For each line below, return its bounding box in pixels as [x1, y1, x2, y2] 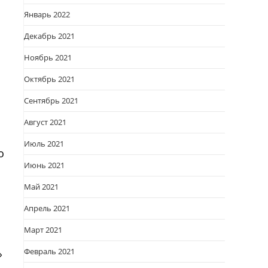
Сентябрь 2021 [24, 95, 78, 106]
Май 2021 [24, 181, 59, 192]
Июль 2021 [24, 138, 64, 149]
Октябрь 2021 [24, 74, 75, 84]
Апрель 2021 [24, 203, 70, 214]
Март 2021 [24, 224, 62, 235]
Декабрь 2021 [24, 31, 75, 41]
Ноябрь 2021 [24, 52, 72, 63]
